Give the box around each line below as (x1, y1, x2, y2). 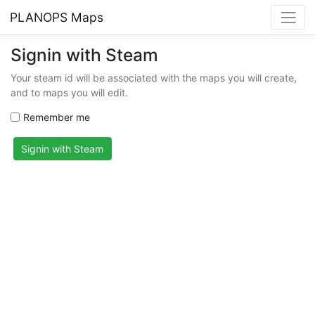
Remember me (22, 111, 90, 124)
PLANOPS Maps (10, 9, 103, 25)
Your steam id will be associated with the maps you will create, (11, 72, 297, 84)
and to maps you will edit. (11, 86, 128, 99)
